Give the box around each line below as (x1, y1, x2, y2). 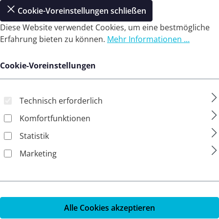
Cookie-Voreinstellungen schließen (18, 5, 147, 16)
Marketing (20, 148, 57, 159)
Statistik (20, 131, 49, 141)
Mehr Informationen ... (107, 34, 190, 44)
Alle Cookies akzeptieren (64, 202, 155, 213)
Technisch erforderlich (20, 95, 103, 106)
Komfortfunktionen (20, 113, 90, 124)
